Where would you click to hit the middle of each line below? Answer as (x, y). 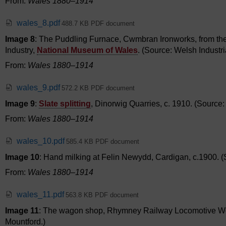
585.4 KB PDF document (103, 142)
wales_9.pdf (38, 88)
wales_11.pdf (40, 195)
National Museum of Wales (87, 50)
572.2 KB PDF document (98, 88)
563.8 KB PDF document (102, 195)
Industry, (21, 50)
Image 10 (22, 157)
